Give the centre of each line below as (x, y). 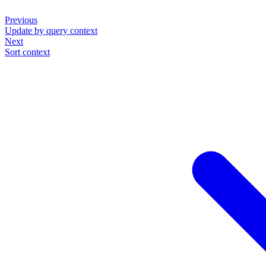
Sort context (27, 52)
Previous (21, 20)
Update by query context (51, 30)
